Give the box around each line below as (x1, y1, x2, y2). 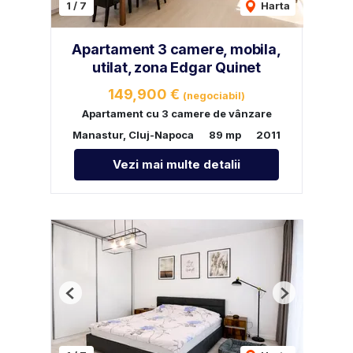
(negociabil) (183, 90, 245, 102)
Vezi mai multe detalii (113, 157, 240, 173)
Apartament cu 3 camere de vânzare (81, 107, 272, 121)
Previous (69, 292, 117, 306)
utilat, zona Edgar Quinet (91, 59, 261, 76)
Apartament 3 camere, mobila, (72, 41, 281, 58)
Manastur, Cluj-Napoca (72, 128, 194, 142)
